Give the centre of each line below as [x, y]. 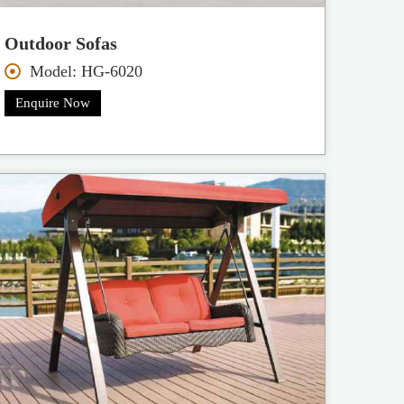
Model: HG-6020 [86, 71]
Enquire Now [53, 102]
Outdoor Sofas [61, 43]
